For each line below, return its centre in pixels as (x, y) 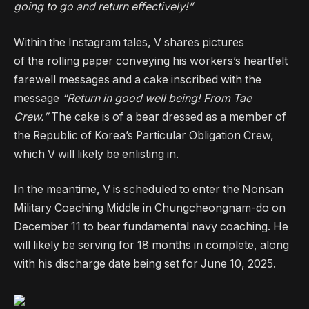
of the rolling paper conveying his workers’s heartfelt (151, 61)
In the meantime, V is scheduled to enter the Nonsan (149, 190)
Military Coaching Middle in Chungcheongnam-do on (150, 208)
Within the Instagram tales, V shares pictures (129, 42)
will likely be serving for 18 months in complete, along (151, 246)
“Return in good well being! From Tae (156, 98)
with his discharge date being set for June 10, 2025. (145, 264)
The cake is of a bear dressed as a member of (169, 117)
